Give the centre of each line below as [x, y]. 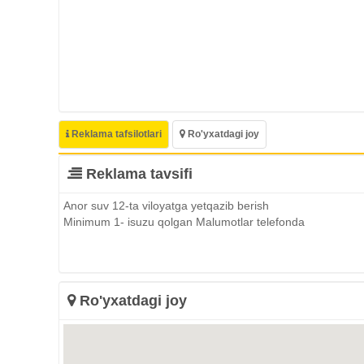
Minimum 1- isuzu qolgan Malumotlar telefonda [184, 222]
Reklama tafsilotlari [115, 134]
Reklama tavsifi [137, 174]
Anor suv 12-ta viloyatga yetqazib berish [166, 206]
